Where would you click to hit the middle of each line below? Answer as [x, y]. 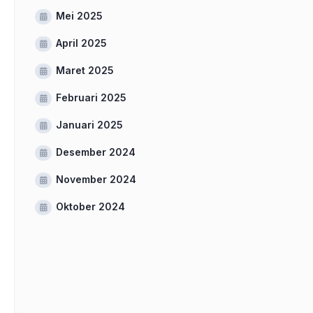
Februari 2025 [91, 97]
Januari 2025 [89, 125]
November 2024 [96, 179]
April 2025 [81, 43]
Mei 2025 [79, 16]
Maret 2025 [85, 70]
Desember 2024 [96, 152]
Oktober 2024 [90, 206]
